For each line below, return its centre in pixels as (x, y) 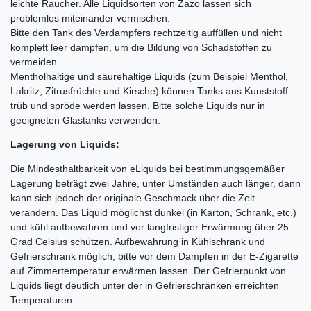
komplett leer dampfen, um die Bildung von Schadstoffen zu (141, 47)
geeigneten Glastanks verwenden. (85, 120)
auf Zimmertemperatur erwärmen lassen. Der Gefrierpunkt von (148, 270)
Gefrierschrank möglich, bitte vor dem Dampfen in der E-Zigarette (154, 256)
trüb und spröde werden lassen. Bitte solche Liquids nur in (138, 105)
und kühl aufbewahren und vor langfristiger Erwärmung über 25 (150, 227)
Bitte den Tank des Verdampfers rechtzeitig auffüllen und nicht (146, 32)
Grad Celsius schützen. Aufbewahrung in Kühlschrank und (138, 241)
